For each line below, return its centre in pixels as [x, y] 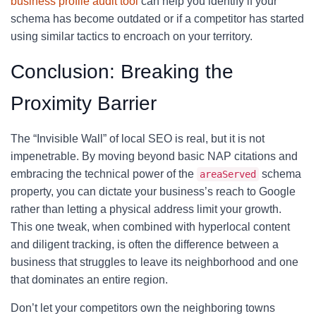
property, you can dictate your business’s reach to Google [153, 192]
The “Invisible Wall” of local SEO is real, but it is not [138, 139]
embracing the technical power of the [104, 174]
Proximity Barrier [84, 103]
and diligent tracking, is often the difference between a [145, 244]
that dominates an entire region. [89, 280]
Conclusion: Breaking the [122, 72]
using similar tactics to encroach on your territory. [132, 36]
